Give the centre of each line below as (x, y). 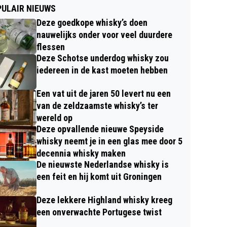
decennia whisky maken (81, 153)
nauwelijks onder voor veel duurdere (104, 34)
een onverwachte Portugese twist (99, 212)
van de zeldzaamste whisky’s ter (97, 105)
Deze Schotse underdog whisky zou (103, 58)
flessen (51, 47)
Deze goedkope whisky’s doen (92, 22)
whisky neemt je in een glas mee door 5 (109, 141)
